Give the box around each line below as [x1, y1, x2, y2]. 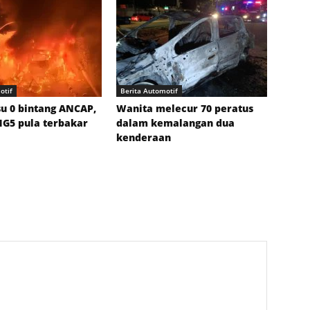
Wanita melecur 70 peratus [116, 102, 253, 116]
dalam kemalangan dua [116, 116, 235, 130]
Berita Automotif [120, 86, 178, 96]
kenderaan [116, 131, 171, 145]
